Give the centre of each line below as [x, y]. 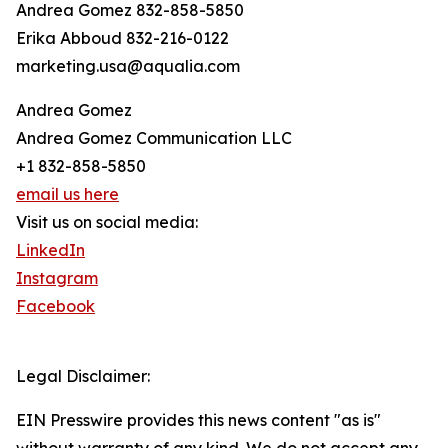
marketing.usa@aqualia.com [128, 66]
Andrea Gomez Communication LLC [154, 138]
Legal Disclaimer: [83, 376]
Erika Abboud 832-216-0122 [122, 38]
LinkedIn [50, 250]
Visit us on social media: [107, 222]
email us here [67, 194]
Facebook [55, 306]
